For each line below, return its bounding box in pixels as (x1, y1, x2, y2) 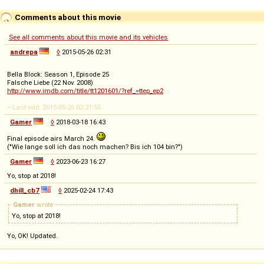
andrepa (10, 48, 38, 57)
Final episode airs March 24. (7, 134, 97, 143)
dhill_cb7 (10, 186, 39, 195)
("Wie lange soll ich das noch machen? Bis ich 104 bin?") (7, 143, 183, 151)
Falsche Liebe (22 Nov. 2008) (7, 78, 93, 87)
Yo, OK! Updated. (7, 232, 58, 240)
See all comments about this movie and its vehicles (9, 33, 168, 42)
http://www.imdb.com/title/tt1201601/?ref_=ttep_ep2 (7, 87, 163, 95)
